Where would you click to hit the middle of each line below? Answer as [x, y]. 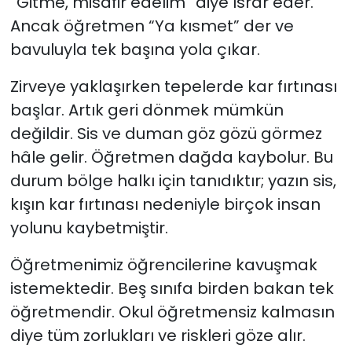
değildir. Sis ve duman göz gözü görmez [166, 133]
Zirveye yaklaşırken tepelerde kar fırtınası [173, 86]
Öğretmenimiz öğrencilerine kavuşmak [163, 264]
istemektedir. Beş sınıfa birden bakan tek [172, 288]
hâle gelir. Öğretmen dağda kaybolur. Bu [171, 157]
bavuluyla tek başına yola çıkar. [135, 49]
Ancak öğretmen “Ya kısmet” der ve [152, 26]
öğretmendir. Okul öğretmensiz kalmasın [172, 312]
